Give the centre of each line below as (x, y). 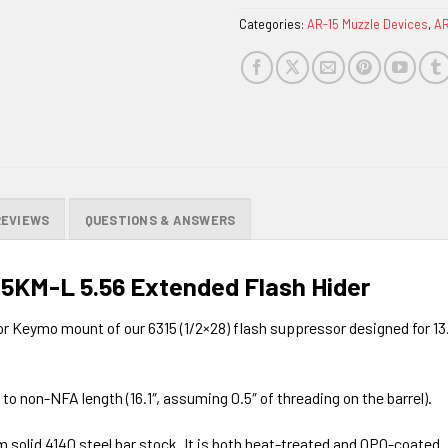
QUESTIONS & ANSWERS (160, 219)
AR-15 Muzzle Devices (367, 23)
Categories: (273, 23)
